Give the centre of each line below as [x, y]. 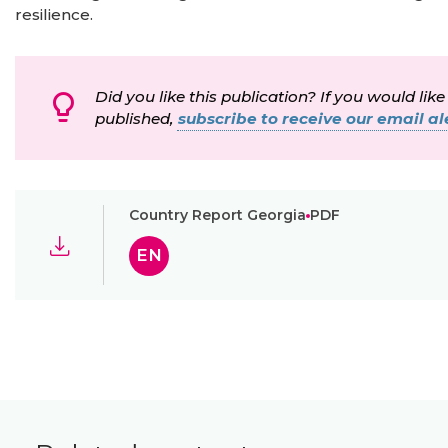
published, [135, 118]
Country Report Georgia [217, 215]
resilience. [54, 14]
